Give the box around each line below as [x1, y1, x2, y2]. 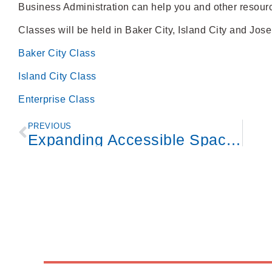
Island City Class [18, 71, 97, 82]
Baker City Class [18, 48, 95, 59]
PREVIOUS [27, 121, 72, 131]
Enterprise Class [18, 94, 95, 105]
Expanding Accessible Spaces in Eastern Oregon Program [226, 131, 241, 149]
